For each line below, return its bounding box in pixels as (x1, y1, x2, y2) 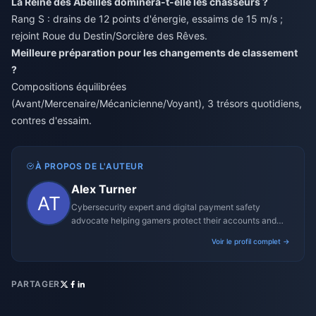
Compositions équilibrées (11, 80, 126, 92)
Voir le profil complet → (212, 236, 290, 245)
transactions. (71, 228, 122, 239)
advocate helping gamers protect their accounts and (71, 214, 276, 226)
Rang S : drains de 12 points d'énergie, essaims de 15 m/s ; (11, 12, 283, 25)
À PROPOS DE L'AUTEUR (35, 160, 144, 171)
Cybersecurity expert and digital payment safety (71, 201, 260, 212)
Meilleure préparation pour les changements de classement (11, 46, 298, 59)
